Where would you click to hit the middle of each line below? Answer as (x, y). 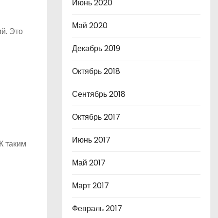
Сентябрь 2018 (99, 94)
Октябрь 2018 (96, 71)
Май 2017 (89, 163)
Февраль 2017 (97, 209)
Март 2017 (91, 186)
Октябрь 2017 (96, 117)
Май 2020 (90, 26)
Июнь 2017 (91, 140)
